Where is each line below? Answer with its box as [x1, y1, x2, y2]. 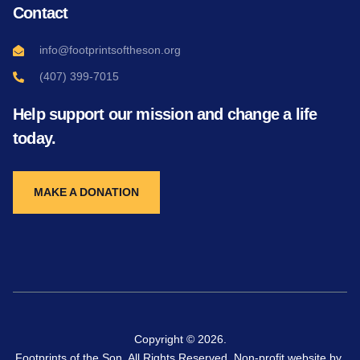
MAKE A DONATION [34, 186, 139, 199]
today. [13, 129, 56, 148]
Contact [13, 4, 68, 22]
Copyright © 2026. [133, 333, 227, 346]
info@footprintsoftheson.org [39, 43, 181, 57]
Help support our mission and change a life [13, 105, 317, 124]
